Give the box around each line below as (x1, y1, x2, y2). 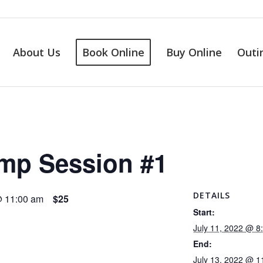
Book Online (82, 45, 144, 59)
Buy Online (166, 45, 222, 59)
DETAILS (193, 190, 230, 201)
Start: (193, 206, 215, 218)
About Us (13, 45, 60, 59)
